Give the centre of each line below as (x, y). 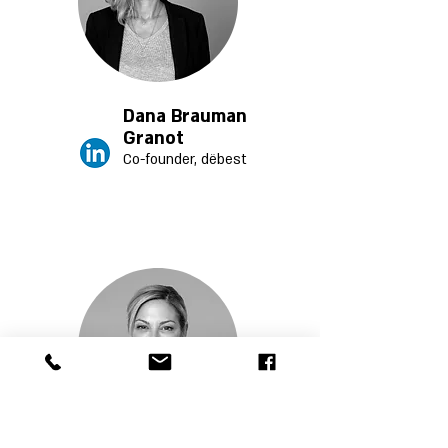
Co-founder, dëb (174, 159)
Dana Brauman (185, 116)
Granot (153, 138)
